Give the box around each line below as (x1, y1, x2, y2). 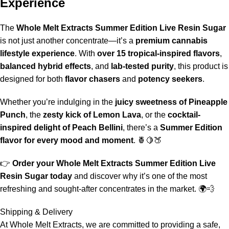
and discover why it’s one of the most (72, 171, 207, 180)
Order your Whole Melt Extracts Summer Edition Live (12, 158, 216, 168)
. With (75, 49, 97, 58)
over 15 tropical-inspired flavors (97, 49, 220, 58)
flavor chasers (65, 74, 120, 83)
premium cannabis (135, 36, 208, 45)
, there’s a (123, 123, 160, 132)
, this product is (174, 61, 228, 71)
